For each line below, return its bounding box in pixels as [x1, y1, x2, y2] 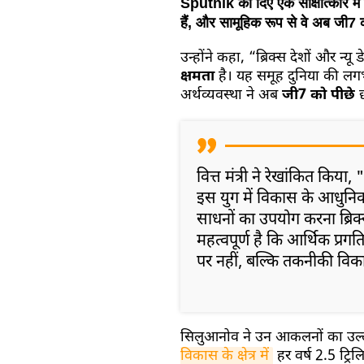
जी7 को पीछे [282, 86, 359, 106]
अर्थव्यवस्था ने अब [180, 86, 282, 106]
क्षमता [180, 67, 219, 87]
